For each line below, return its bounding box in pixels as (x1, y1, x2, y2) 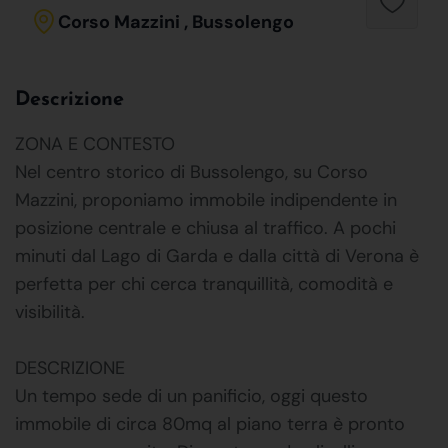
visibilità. (15, 299, 85, 324)
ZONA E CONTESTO (15, 131, 175, 156)
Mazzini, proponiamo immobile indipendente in (15, 187, 397, 212)
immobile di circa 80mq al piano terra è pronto (15, 411, 405, 436)
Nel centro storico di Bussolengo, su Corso (15, 159, 368, 184)
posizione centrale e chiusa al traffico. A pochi (15, 215, 396, 240)
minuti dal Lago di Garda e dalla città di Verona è (15, 243, 419, 268)
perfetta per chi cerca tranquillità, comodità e (15, 271, 393, 296)
